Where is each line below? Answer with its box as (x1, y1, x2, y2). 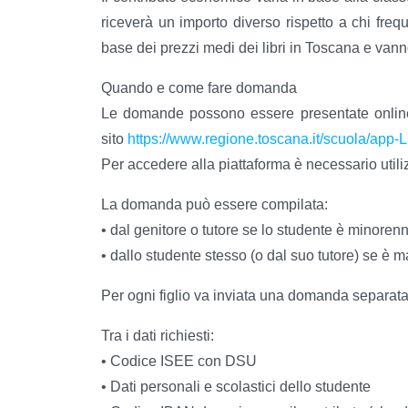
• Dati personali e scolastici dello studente (101, 379, 371, 395)
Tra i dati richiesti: (101, 328, 214, 344)
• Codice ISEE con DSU (101, 353, 257, 370)
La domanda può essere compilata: (101, 197, 328, 213)
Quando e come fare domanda (101, 80, 297, 97)
